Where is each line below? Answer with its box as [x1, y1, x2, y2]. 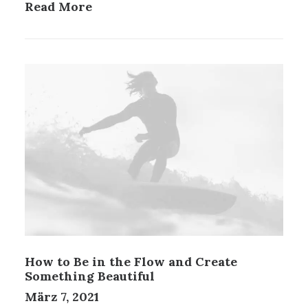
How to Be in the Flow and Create [25, 253, 237, 269]
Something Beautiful [25, 267, 155, 284]
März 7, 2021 [25, 288, 99, 305]
